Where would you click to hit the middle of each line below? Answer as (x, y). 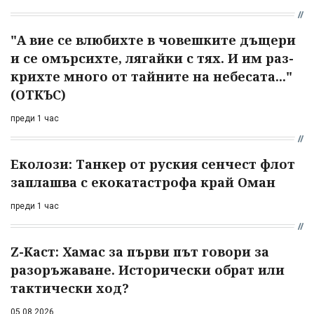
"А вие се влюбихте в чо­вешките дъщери (153, 40)
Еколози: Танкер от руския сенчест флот (153, 164)
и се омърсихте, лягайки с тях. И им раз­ (152, 58)
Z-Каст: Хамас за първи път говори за (140, 251)
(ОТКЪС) (38, 94)
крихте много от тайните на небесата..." (151, 76)
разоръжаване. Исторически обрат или (148, 269)
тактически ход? (70, 288)
